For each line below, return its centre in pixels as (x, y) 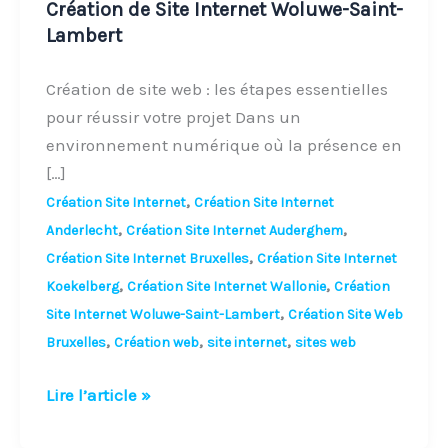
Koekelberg (82, 287)
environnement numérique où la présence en (223, 145)
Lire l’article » (98, 394)
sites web (325, 343)
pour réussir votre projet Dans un (173, 117)
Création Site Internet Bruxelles (147, 259)
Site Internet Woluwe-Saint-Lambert (162, 315)
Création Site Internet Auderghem (234, 231)
